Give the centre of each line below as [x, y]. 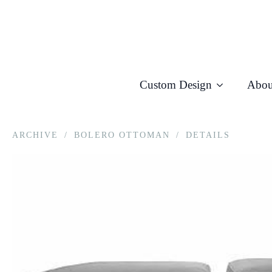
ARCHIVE [35, 135]
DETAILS [208, 135]
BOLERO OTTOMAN [122, 135]
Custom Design [175, 85]
